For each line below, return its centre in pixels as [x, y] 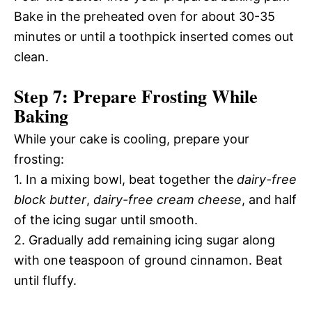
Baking [41, 115]
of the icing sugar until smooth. [106, 219]
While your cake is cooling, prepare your [132, 139]
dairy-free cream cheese [167, 199]
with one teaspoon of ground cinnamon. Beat [148, 260]
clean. [31, 56]
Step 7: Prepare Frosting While [136, 96]
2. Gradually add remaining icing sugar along [145, 240]
